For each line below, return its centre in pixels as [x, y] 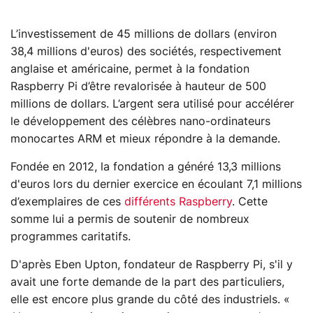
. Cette [250, 202]
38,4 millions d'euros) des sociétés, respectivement [146, 51]
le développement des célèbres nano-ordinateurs [140, 121]
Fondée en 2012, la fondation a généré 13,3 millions [146, 167]
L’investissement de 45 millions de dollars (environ [144, 34]
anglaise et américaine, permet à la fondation [130, 69]
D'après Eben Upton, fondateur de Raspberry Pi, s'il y [152, 264]
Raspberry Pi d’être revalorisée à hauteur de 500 [138, 86]
